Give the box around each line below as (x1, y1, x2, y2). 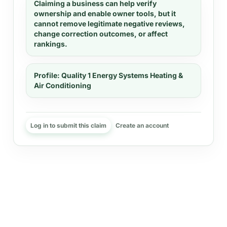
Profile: (34, 71, 60, 80)
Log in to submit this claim (30, 122, 106, 129)
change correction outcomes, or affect (34, 29, 168, 38)
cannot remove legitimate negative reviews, (34, 19, 185, 28)
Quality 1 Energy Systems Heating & (61, 71, 183, 80)
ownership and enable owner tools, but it (34, 9, 176, 18)
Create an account (116, 122, 169, 129)
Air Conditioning (34, 81, 91, 90)
